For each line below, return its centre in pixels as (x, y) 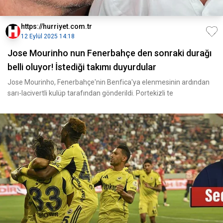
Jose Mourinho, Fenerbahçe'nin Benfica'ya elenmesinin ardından (109, 82)
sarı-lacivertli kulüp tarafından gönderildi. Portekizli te (90, 93)
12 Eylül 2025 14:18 (48, 36)
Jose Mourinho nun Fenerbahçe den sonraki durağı (110, 53)
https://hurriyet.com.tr (56, 26)
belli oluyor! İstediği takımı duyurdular (82, 67)
